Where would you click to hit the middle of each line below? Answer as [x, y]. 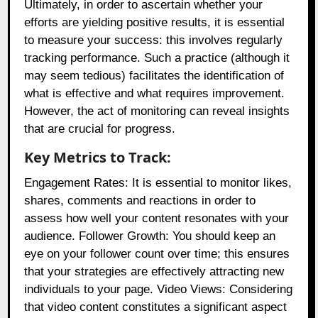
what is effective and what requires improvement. [155, 94]
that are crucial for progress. [100, 129]
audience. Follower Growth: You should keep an [150, 236]
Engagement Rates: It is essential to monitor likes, [158, 183]
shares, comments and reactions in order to [140, 201]
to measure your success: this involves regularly [154, 40]
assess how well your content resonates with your [157, 219]
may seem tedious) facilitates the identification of [154, 76]
